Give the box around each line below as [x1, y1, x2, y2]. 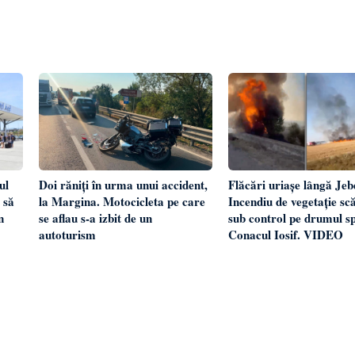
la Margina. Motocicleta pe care [39, 192, 206, 210]
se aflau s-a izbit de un [39, 208, 153, 227]
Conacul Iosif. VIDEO [227, 225, 343, 243]
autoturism [39, 225, 97, 243]
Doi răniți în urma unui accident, [39, 175, 208, 193]
